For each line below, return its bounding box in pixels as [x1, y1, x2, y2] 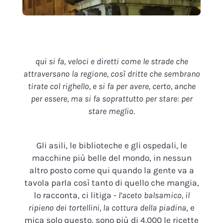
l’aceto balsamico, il [118, 190, 190, 201]
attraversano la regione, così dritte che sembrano [23, 68, 200, 79]
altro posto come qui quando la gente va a [29, 165, 194, 176]
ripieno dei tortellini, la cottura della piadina [28, 203, 186, 213]
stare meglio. [88, 106, 135, 116]
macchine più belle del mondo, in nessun [31, 153, 192, 163]
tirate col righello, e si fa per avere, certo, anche [27, 81, 196, 91]
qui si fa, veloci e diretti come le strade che [35, 56, 188, 66]
